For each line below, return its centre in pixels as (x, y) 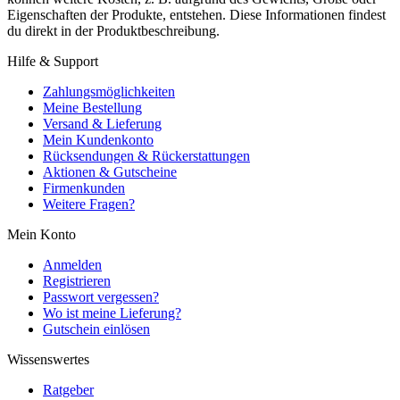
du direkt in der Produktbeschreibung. (113, 31)
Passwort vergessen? (101, 297)
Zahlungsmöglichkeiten (109, 92)
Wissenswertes (48, 360)
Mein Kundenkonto (98, 140)
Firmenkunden (84, 188)
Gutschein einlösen (96, 329)
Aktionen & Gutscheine (110, 172)
